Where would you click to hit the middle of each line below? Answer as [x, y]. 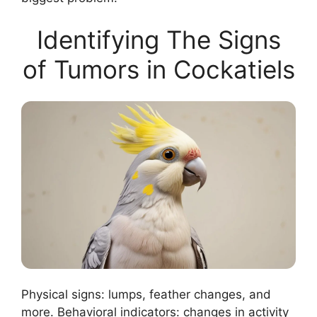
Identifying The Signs [158, 40]
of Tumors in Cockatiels [158, 70]
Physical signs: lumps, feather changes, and [146, 295]
